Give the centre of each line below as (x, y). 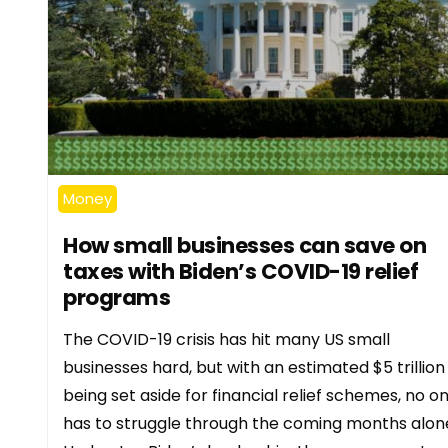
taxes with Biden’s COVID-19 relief (240, 271)
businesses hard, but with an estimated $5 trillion (254, 367)
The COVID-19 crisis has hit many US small (226, 339)
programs (116, 297)
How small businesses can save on (244, 245)
